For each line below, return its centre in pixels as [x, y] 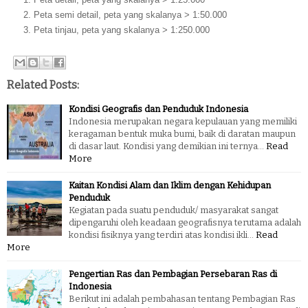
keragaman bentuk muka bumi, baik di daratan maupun [182, 133]
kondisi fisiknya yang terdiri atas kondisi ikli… [161, 234]
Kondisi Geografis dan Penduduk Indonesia [158, 109]
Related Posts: [43, 85]
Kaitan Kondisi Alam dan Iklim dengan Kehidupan [170, 185]
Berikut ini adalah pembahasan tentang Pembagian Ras [182, 298]
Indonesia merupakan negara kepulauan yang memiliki [183, 121]
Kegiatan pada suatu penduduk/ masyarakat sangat [174, 210]
